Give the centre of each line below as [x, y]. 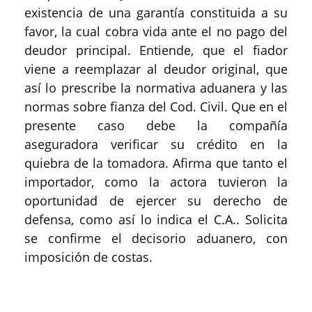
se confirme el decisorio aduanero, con [156, 238]
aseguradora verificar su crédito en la [156, 144]
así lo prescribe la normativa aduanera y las [156, 88]
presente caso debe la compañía [156, 125]
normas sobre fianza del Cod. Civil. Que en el [156, 107]
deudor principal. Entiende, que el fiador [156, 50]
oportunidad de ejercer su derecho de [156, 201]
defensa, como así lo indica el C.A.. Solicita [156, 219]
